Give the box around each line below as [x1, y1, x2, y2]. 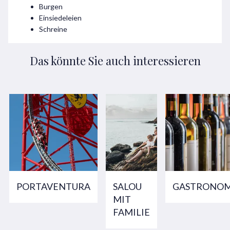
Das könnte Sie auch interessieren [29, 52, 201, 68]
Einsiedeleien [39, 13, 82, 22]
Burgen [39, 2, 63, 11]
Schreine [39, 24, 67, 33]
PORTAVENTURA [16, 180, 90, 192]
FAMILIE [113, 206, 150, 218]
